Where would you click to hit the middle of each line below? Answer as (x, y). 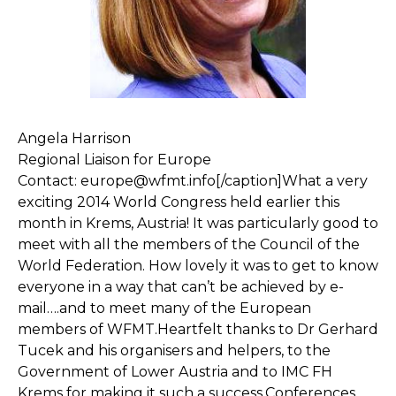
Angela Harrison (74, 138)
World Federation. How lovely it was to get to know (198, 266)
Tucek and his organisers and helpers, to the (174, 350)
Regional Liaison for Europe (114, 160)
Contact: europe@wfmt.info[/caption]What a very (193, 181)
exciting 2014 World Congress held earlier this (179, 202)
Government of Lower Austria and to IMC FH (175, 372)
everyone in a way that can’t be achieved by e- (181, 287)
